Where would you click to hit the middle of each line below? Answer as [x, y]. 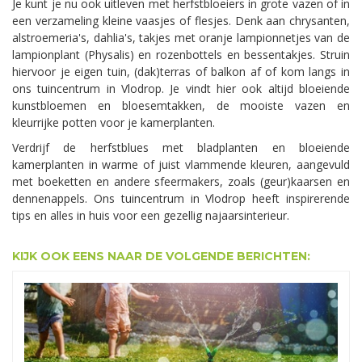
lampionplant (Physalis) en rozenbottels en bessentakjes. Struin [181, 55]
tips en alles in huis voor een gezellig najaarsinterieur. [151, 216]
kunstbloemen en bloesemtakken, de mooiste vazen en [181, 106]
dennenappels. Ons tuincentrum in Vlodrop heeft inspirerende [181, 199]
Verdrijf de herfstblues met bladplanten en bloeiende [181, 148]
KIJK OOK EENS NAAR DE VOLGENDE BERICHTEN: [161, 257]
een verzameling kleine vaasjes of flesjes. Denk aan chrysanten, [181, 21]
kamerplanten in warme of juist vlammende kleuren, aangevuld [181, 165]
